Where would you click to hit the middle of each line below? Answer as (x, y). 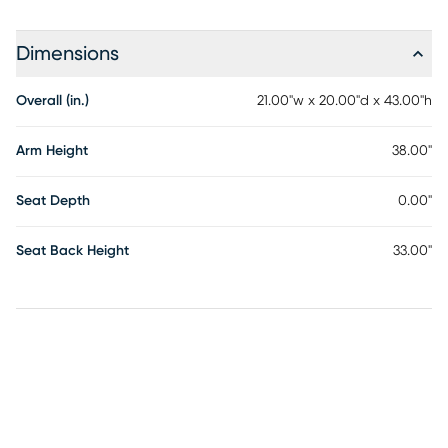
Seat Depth (53, 201)
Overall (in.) (52, 101)
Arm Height (52, 151)
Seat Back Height (72, 251)
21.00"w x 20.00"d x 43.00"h (344, 101)
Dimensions (67, 54)
